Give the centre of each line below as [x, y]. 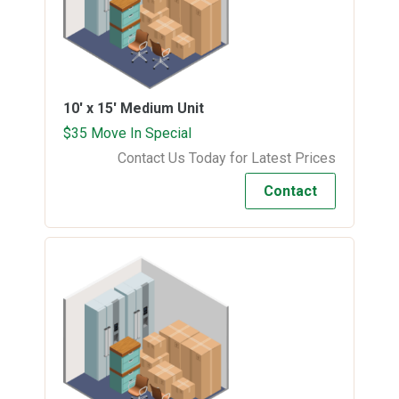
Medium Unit [162, 108]
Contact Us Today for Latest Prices [227, 158]
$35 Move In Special [127, 133]
